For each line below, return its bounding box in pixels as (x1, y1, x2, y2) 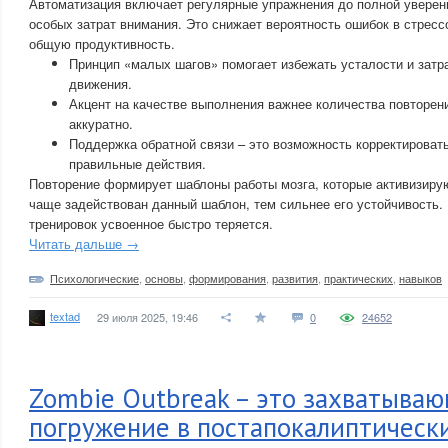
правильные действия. (69, 154, 206, 173)
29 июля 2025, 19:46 (97, 309, 198, 325)
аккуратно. (69, 114, 133, 133)
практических (324, 270, 393, 286)
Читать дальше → (29, 234, 139, 253)
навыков (399, 270, 442, 286)
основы (145, 270, 183, 286)
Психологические (50, 270, 139, 286)
